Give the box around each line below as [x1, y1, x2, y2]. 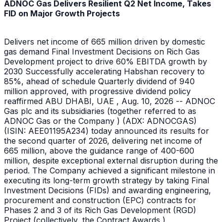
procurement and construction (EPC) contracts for [4, 195, 196, 205]
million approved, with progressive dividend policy [4, 86, 191, 96]
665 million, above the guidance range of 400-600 [4, 145, 194, 156]
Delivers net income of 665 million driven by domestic [4, 36, 205, 47]
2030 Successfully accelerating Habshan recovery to [4, 66, 205, 76]
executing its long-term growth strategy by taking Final [4, 175, 209, 185]
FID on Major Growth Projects [4, 8, 120, 18]
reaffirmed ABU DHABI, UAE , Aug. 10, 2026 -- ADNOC [4, 96, 215, 106]
